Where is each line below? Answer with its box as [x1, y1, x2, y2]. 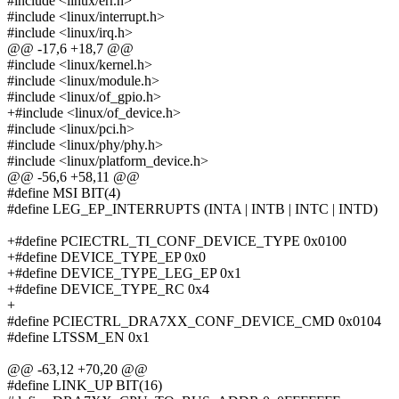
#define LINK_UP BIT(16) [7, 378, 162, 394]
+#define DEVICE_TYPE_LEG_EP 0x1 [7, 265, 241, 281]
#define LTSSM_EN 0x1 [7, 330, 150, 346]
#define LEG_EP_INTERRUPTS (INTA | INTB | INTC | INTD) [7, 201, 378, 217]
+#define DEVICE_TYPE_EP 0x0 [7, 249, 206, 265]
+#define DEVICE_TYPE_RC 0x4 [7, 281, 209, 297]
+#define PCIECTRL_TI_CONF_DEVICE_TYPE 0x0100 [7, 233, 346, 249]
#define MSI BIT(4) [7, 185, 120, 201]
